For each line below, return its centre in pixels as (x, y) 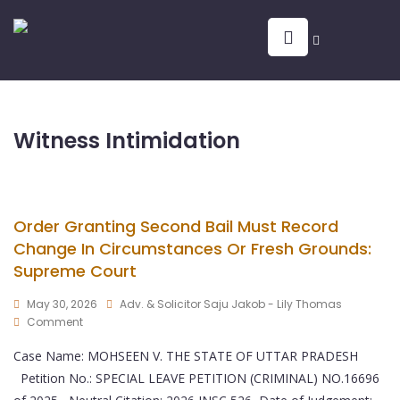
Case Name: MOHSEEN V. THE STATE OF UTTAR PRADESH (186, 356)
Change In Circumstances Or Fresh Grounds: (192, 249)
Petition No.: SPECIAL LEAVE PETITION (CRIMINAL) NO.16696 (196, 378)
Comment (55, 322)
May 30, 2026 (62, 304)
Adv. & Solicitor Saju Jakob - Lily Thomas (231, 304)
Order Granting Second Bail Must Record (176, 226)
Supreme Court (75, 271)
